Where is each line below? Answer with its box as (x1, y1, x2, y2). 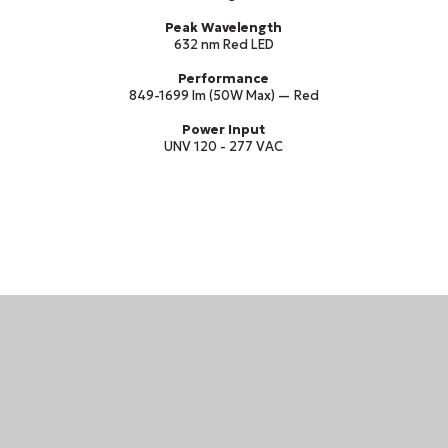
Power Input (182, 120, 266, 138)
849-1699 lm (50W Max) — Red (128, 86, 319, 104)
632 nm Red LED (173, 35, 274, 53)
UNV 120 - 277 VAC (164, 137, 284, 155)
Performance (178, 69, 270, 87)
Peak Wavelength (165, 18, 283, 36)
